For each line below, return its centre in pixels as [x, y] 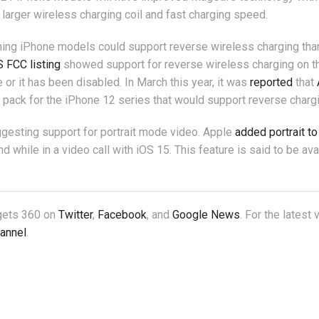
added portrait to [276, 132]
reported [271, 83]
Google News [206, 215]
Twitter [75, 215]
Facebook [122, 215]
